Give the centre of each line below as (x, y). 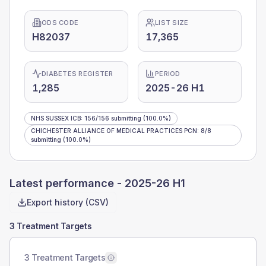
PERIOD (168, 74)
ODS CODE (60, 23)
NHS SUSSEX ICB (56, 118)
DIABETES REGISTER (77, 74)
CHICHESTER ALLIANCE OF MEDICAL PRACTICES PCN (114, 131)
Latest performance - (67, 183)
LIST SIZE (172, 23)
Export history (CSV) (68, 202)
